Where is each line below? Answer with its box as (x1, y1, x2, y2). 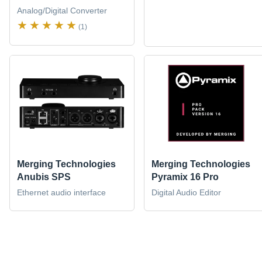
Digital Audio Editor (151, 187, 221, 197)
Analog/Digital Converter (17, 6, 107, 16)
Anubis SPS (17, 171, 71, 182)
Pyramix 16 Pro (151, 171, 219, 182)
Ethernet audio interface (17, 187, 106, 197)
